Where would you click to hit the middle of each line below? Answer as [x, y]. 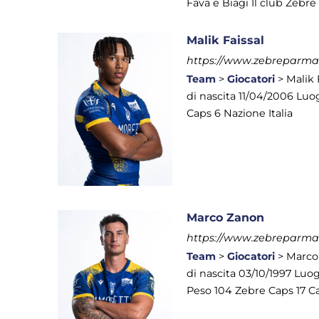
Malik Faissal [226, 40]
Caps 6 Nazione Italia [240, 113]
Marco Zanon [226, 218]
